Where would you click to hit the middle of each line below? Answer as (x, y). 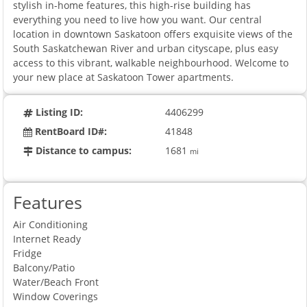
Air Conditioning (51, 224)
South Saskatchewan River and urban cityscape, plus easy (146, 48)
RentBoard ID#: (70, 131)
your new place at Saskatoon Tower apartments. (124, 77)
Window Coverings (56, 296)
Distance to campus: (83, 150)
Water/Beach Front (56, 282)
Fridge (28, 253)
